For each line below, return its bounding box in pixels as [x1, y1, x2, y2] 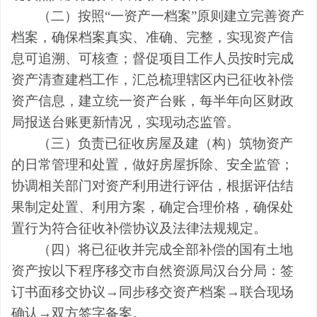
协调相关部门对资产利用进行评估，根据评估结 [11, 178, 294, 193]
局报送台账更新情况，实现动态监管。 [11, 114, 240, 129]
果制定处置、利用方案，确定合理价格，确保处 [11, 199, 294, 214]
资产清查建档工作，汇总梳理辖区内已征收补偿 [11, 71, 294, 87]
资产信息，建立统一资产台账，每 [11, 93, 213, 108]
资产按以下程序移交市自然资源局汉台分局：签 [11, 263, 294, 278]
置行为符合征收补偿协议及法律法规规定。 [11, 220, 267, 236]
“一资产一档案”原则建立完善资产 [105, 8, 305, 23]
